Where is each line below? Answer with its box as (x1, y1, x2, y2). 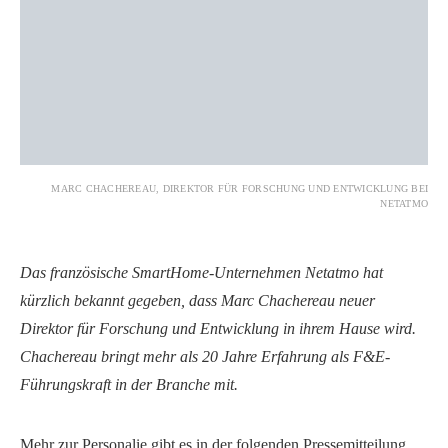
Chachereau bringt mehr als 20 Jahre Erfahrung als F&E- (20, 347, 390, 365)
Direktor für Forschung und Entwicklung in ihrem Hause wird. (20, 319, 416, 337)
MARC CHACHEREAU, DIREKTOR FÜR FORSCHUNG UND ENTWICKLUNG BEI (51, 182, 428, 194)
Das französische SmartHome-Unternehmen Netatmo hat (20, 263, 383, 281)
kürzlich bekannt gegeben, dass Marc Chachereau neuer (20, 291, 375, 309)
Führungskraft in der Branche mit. (20, 375, 238, 393)
